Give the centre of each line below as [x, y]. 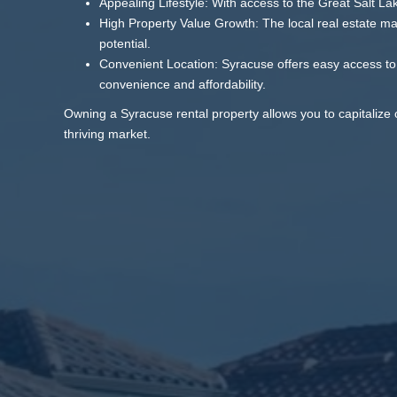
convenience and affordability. [183, 85]
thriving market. [107, 134]
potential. [125, 44]
